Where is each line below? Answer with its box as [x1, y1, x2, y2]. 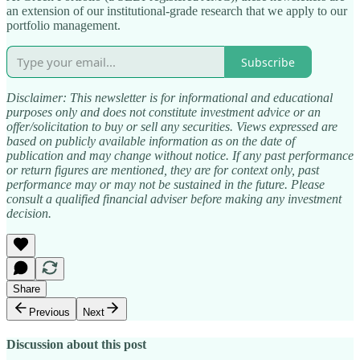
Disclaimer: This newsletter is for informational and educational [6, 91, 333, 105]
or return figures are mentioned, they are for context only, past [6, 163, 319, 178]
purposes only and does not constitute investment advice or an [6, 105, 321, 120]
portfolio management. [6, 18, 121, 33]
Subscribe [241, 54, 295, 70]
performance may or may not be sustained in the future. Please [6, 178, 325, 192]
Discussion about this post [6, 337, 146, 352]
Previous [29, 306, 70, 319]
